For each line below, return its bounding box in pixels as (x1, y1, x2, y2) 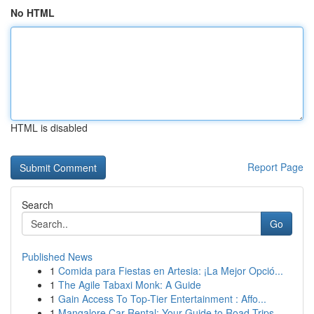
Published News (22, 250, 93, 264)
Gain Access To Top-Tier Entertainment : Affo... (58, 292, 266, 306)
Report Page (247, 160, 303, 174)
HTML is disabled (11, 121, 88, 135)
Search (22, 198, 53, 212)
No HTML (11, 6, 55, 20)
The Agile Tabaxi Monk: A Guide (58, 278, 201, 292)
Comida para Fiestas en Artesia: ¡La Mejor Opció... (58, 264, 283, 278)
